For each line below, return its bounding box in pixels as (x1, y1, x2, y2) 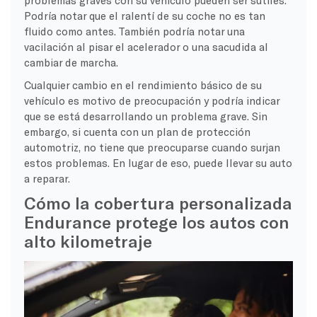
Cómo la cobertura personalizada (23, 192, 292, 213)
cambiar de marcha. (23, 55, 118, 69)
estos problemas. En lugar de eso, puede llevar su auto (23, 156, 292, 169)
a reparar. (23, 171, 70, 185)
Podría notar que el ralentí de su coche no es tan (23, 8, 265, 22)
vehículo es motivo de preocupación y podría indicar (23, 93, 279, 107)
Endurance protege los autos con (23, 211, 289, 232)
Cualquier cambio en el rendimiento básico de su (23, 78, 262, 91)
